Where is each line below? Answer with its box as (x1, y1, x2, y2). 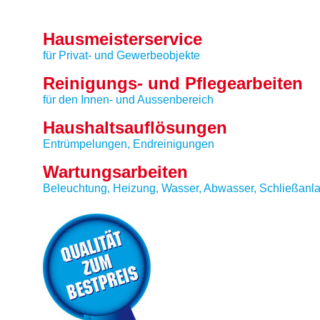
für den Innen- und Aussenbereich (43, 94, 214, 106)
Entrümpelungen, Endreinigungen (43, 138, 214, 150)
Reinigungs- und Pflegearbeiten (43, 74, 303, 93)
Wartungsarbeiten (43, 162, 188, 181)
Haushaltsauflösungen (43, 118, 227, 137)
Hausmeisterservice (43, 29, 202, 49)
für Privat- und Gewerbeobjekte (43, 49, 200, 61)
